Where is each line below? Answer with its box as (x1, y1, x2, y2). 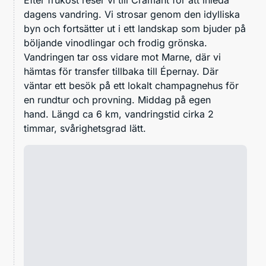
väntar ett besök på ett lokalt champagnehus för (24, 79, 239, 91)
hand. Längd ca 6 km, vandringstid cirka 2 (24, 107, 214, 120)
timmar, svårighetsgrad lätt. (24, 122, 146, 134)
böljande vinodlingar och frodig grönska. (24, 36, 207, 49)
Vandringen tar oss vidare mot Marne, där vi (24, 50, 221, 63)
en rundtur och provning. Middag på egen (24, 93, 211, 106)
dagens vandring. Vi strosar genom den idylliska (24, 8, 240, 20)
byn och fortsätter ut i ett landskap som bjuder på (24, 22, 246, 34)
